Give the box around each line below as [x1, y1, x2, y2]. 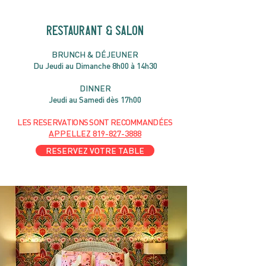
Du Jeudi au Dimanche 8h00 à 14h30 [33, 61, 157, 71]
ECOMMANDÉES [116, 117, 173, 128]
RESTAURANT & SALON [46, 25, 144, 37]
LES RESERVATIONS [17, 117, 90, 128]
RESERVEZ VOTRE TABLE [46, 145, 144, 156]
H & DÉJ [80, 49, 110, 60]
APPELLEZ [49, 128, 93, 139]
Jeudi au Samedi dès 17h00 [49, 94, 141, 105]
